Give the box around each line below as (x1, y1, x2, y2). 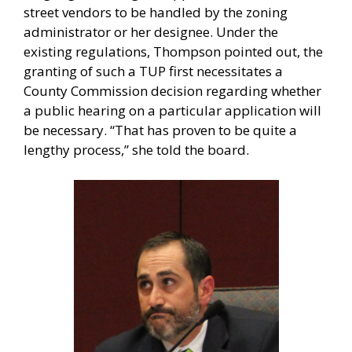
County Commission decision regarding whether (24, 82, 321, 101)
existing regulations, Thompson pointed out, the (24, 42, 323, 61)
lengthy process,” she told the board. (24, 141, 249, 159)
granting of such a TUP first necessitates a (24, 62, 283, 81)
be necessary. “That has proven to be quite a (24, 121, 297, 140)
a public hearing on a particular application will (24, 101, 321, 120)
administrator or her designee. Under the (24, 23, 278, 42)
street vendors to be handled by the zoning (24, 3, 288, 22)
